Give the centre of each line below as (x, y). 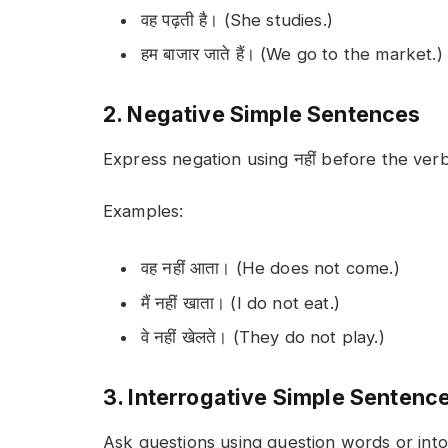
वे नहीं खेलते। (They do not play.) (263, 336)
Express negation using (198, 158)
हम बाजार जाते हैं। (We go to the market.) (292, 54)
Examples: (143, 211)
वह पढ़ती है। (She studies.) (237, 19)
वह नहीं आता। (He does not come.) (270, 268)
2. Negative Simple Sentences (262, 113)
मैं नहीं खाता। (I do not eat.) (240, 302)
